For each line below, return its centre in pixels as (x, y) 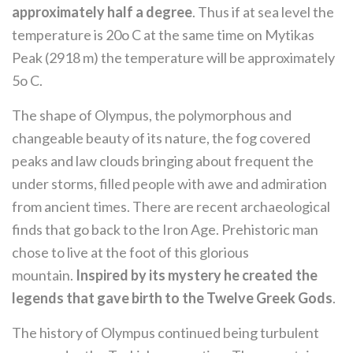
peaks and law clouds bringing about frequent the (163, 161)
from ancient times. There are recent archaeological (171, 206)
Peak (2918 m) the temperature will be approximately (173, 58)
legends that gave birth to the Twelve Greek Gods (172, 298)
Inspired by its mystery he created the (197, 275)
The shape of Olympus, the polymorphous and (152, 115)
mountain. (44, 275)
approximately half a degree (102, 12)
